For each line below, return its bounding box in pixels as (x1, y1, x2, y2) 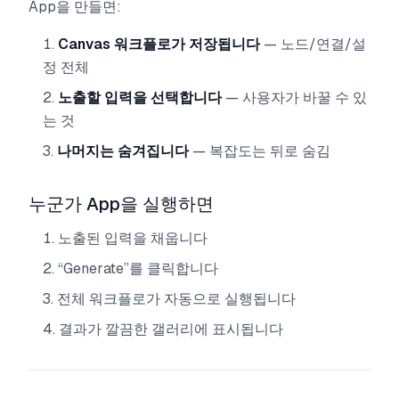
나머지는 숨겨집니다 (57, 142, 189, 159)
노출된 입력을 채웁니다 (58, 229, 208, 247)
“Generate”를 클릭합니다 (58, 259, 218, 277)
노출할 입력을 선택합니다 (58, 88, 222, 106)
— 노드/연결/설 (260, 35, 366, 53)
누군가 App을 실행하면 (28, 193, 214, 214)
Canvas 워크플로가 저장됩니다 (58, 35, 260, 53)
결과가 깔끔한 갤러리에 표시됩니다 (59, 320, 283, 338)
